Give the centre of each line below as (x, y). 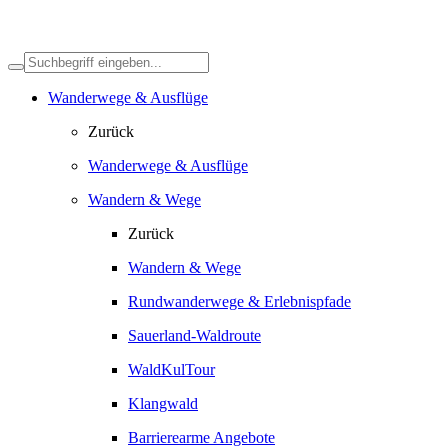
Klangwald (163, 403)
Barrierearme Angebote (201, 437)
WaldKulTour (171, 369)
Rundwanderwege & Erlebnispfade (239, 301)
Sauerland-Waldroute (194, 335)
